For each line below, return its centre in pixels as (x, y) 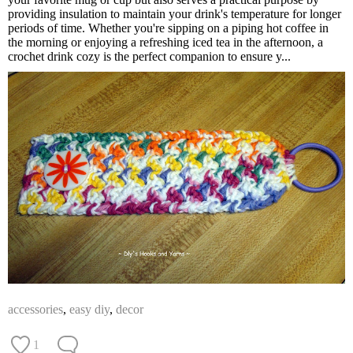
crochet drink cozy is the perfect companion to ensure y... (149, 57)
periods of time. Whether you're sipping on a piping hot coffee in (168, 28)
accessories (35, 309)
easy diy (89, 309)
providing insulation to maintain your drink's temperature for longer (175, 14)
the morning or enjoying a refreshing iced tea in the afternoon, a (165, 43)
